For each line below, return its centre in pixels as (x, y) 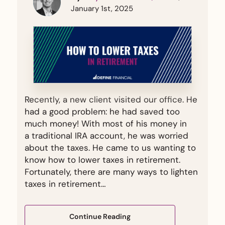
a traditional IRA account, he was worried (106, 136)
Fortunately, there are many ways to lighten (111, 172)
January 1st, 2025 (102, 9)
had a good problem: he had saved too (102, 112)
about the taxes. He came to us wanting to (110, 148)
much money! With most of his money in (106, 124)
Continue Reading (100, 217)
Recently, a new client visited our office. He (111, 100)
